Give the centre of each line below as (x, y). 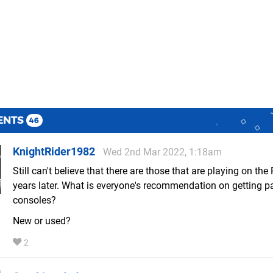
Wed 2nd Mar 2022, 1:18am (162, 152)
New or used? (42, 221)
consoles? (34, 200)
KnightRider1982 (54, 152)
